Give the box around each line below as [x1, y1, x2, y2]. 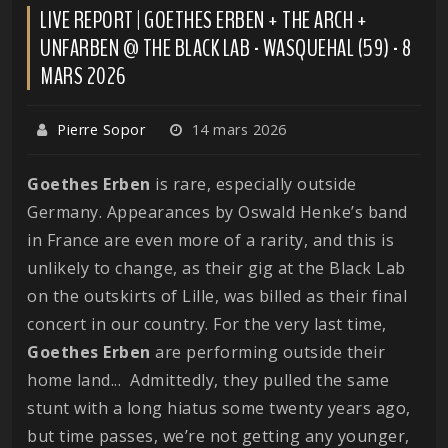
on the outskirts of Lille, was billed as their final [27, 284, 407, 307]
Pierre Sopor [57, 119, 145, 139]
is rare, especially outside [150, 172, 357, 195]
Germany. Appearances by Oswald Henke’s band [27, 200, 408, 223]
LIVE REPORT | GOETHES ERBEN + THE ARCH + [40, 3, 367, 36]
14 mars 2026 [187, 119, 287, 139]
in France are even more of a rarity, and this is [27, 228, 394, 251]
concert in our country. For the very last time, [27, 312, 387, 335]
